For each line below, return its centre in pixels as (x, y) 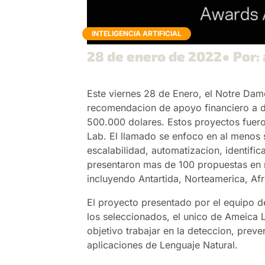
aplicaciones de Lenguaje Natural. (163, 245)
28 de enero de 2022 (155, 56)
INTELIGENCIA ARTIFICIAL (137, 34)
